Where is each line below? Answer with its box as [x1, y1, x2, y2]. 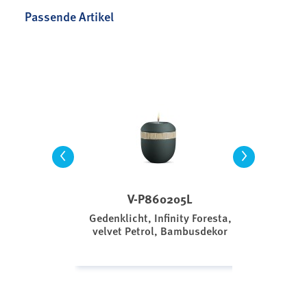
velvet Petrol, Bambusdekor [93, 222, 228, 238]
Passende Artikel [25, 7, 114, 25]
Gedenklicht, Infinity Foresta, [88, 209, 232, 225]
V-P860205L [127, 189, 193, 208]
